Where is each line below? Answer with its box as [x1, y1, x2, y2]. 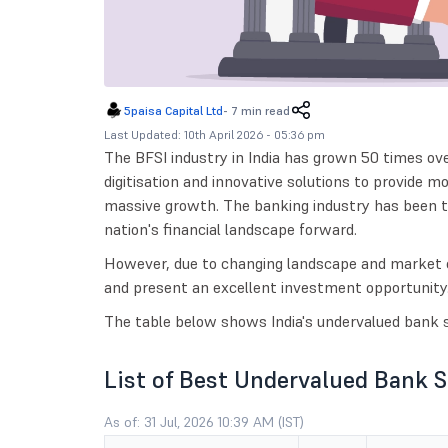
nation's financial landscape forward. [103, 218, 361, 239]
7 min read [230, 102, 290, 118]
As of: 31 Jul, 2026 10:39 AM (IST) [103, 412, 304, 431]
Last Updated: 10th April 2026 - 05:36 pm [103, 126, 325, 142]
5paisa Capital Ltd [123, 102, 223, 118]
